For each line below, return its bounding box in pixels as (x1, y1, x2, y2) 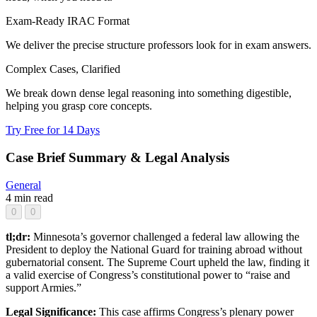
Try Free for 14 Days (6, 124, 100, 137)
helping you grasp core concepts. (6, 100, 152, 113)
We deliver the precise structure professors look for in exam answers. (6, 39, 311, 52)
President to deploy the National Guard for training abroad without (6, 243, 302, 255)
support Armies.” (6, 281, 81, 294)
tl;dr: (6, 230, 33, 243)
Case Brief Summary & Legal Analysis (6, 150, 229, 166)
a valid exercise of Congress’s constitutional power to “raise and (6, 268, 290, 281)
